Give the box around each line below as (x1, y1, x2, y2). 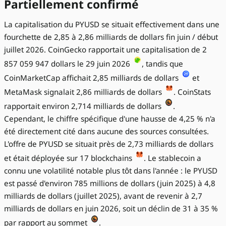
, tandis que (142, 58, 184, 69)
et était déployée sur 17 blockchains (4, 152, 134, 163)
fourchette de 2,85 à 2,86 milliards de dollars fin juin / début (4, 31, 218, 42)
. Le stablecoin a (144, 152, 202, 163)
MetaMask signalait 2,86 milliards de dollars (4, 86, 164, 97)
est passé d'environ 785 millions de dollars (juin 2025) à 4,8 (4, 178, 215, 188)
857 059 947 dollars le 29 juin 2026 (4, 58, 132, 69)
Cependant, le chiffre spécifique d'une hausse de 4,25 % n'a (4, 113, 215, 124)
